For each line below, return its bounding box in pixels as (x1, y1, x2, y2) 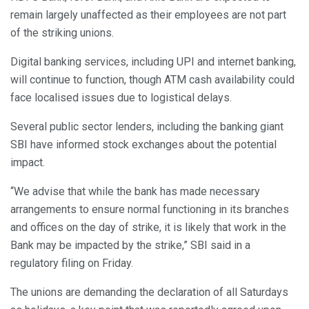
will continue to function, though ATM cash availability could (10, 73, 295, 87)
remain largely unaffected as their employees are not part (10, 8, 286, 22)
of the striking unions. (10, 26, 114, 40)
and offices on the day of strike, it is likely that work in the (10, 221, 286, 235)
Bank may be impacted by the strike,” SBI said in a (10, 239, 250, 252)
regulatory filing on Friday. (10, 257, 133, 270)
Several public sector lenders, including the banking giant (10, 120, 283, 134)
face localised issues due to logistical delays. (10, 91, 232, 105)
